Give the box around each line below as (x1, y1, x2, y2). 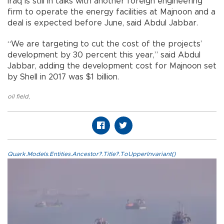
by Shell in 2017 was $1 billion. (7, 73, 119, 81)
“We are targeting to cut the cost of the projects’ (7, 40, 202, 48)
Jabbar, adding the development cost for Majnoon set (7, 62, 216, 70)
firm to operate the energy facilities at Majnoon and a (7, 8, 215, 16)
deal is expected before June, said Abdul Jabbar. (7, 19, 198, 27)
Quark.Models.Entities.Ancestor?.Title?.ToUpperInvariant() (7, 151, 175, 157)
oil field (7, 93, 28, 100)
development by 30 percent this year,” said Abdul (7, 51, 200, 59)
